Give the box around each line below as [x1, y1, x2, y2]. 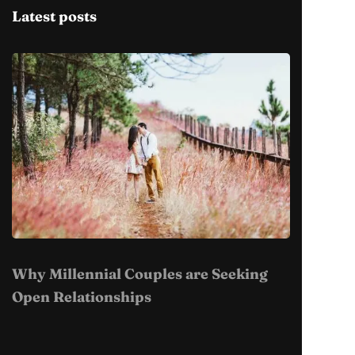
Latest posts [12, 6, 97, 25]
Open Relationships [12, 287, 151, 306]
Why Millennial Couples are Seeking [12, 264, 268, 283]
